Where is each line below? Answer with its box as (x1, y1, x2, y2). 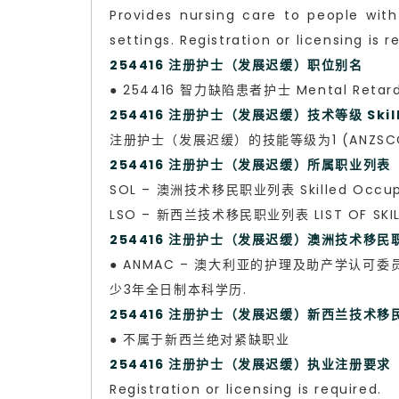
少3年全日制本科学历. (110, 280, 248, 298)
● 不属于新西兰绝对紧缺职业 (110, 330, 290, 348)
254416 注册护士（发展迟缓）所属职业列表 (110, 155, 391, 174)
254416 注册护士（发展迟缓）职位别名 (110, 55, 363, 74)
